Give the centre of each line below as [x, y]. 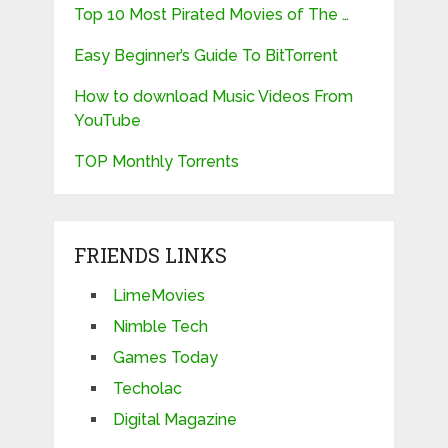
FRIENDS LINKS [150, 254]
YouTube [107, 120]
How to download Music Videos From [213, 96]
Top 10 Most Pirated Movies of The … [211, 14]
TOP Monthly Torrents [156, 161]
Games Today [165, 357]
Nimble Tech [160, 326]
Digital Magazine [174, 419]
